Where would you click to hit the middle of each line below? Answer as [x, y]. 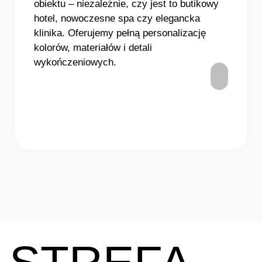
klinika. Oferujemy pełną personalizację [120, 33]
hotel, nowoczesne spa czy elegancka [117, 18]
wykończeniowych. [75, 62]
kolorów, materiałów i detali [93, 47]
